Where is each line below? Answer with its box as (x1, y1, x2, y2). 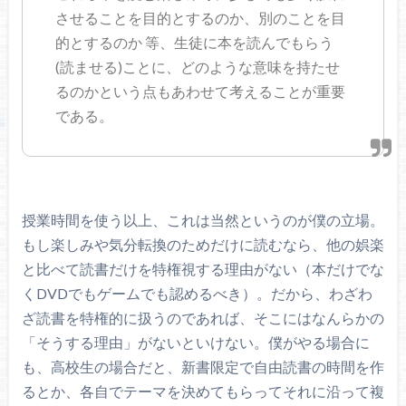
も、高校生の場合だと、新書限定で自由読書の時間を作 (21, 357, 384, 375)
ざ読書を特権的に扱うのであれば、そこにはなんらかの (21, 308, 384, 326)
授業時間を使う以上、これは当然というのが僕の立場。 (21, 210, 384, 228)
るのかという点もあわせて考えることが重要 (55, 82, 346, 100)
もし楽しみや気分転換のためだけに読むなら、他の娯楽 (21, 235, 384, 253)
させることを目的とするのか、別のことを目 (55, 8, 346, 26)
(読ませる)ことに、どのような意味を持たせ (55, 57, 341, 75)
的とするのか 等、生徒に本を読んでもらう (55, 33, 334, 51)
